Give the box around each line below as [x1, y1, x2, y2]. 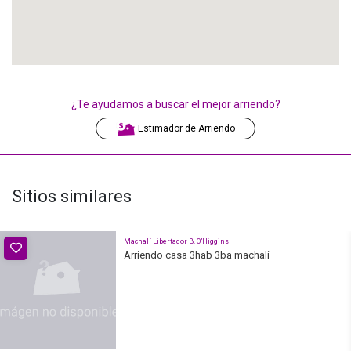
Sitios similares [12, 186, 132, 206]
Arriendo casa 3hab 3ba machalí [124, 248, 270, 261]
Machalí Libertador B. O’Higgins [124, 237, 229, 245]
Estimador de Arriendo [136, 122, 235, 134]
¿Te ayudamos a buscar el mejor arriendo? [71, 97, 280, 110]
